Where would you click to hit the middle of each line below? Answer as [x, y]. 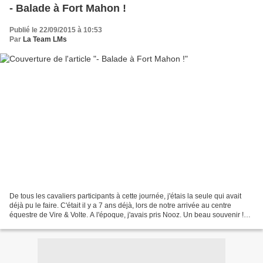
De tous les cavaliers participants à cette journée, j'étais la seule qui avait [125, 196]
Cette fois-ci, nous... [41, 225]
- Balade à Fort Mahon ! [68, 8]
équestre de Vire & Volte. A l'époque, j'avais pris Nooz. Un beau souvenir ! [127, 215]
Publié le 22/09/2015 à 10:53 [56, 30]
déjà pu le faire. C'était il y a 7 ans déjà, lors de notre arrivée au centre [120, 206]
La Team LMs [45, 39]
